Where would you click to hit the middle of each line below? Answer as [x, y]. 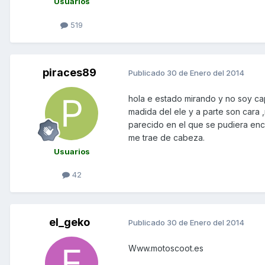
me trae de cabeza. [167, 137]
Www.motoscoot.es [166, 248]
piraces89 [69, 72]
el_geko [69, 222]
